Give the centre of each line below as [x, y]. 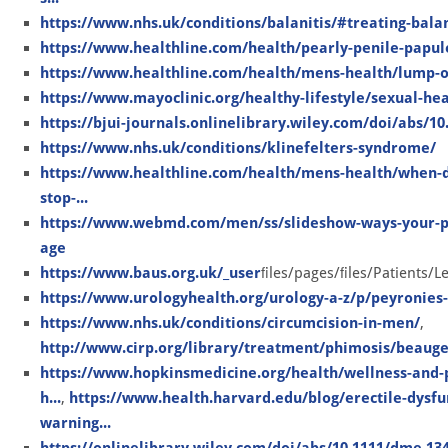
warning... [75, 422]
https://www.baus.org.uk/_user [150, 272]
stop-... [64, 197]
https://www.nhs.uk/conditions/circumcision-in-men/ [230, 322]
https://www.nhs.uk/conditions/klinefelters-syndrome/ [238, 147]
